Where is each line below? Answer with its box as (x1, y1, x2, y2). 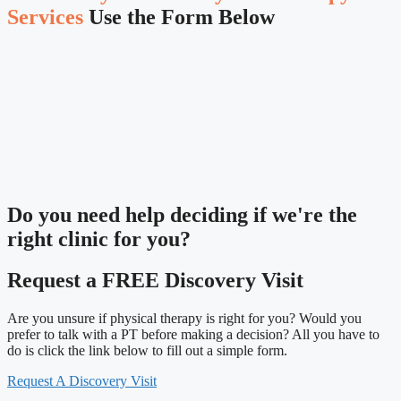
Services (7, 4, 83, 29)
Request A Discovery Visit (7, 373, 157, 389)
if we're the (248, 202, 357, 226)
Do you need (7, 202, 125, 226)
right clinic (7, 226, 108, 251)
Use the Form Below (83, 4, 275, 29)
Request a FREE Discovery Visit (7, 269, 303, 293)
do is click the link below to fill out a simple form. (7, 343, 287, 359)
